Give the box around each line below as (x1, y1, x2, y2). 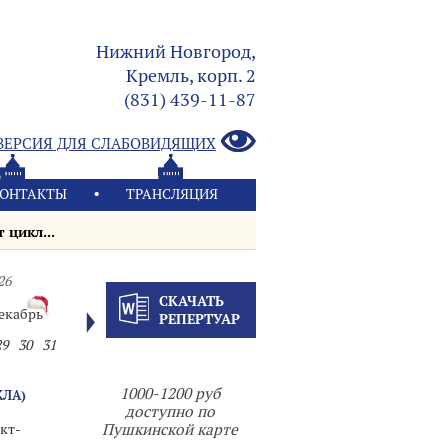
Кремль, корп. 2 (126, 64, 256, 87)
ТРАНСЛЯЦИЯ (126, 185, 218, 203)
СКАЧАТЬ (158, 292, 224, 310)
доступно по (125, 402, 215, 421)
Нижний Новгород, (96, 40, 256, 63)
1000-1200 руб (120, 384, 220, 403)
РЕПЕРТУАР (158, 310, 240, 328)
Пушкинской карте (102, 420, 238, 439)
